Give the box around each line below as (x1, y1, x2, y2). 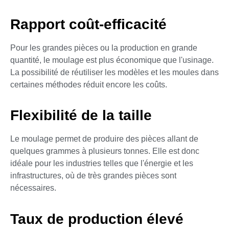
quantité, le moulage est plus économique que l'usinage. (10, 56, 214, 65)
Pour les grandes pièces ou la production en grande (10, 43, 197, 53)
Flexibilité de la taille (10, 107, 152, 124)
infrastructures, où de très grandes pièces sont (10, 171, 176, 180)
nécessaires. (10, 184, 56, 193)
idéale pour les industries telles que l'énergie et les (10, 159, 193, 168)
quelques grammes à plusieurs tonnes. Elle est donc (10, 147, 199, 156)
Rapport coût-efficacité (10, 16, 167, 33)
